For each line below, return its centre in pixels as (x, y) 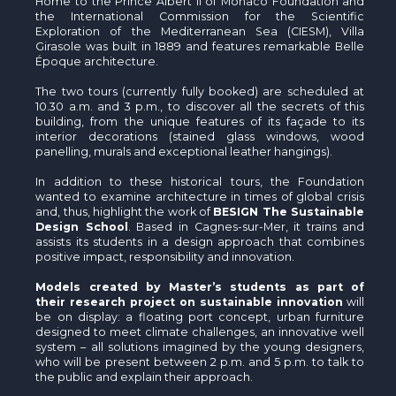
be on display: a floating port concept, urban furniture (200, 316)
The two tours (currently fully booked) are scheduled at (200, 91)
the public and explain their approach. (145, 377)
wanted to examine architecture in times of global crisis (200, 196)
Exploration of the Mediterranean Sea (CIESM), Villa (200, 31)
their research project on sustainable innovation (190, 301)
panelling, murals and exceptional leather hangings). (184, 151)
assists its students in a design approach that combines (200, 241)
